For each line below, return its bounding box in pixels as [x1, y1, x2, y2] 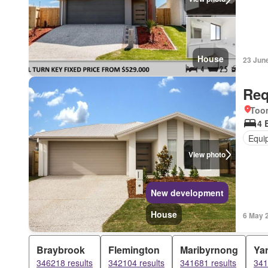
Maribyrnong [180, 243, 238, 257]
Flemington [108, 243, 160, 257]
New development [151, 187, 224, 199]
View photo [188, 149, 226, 160]
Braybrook [36, 243, 85, 257]
